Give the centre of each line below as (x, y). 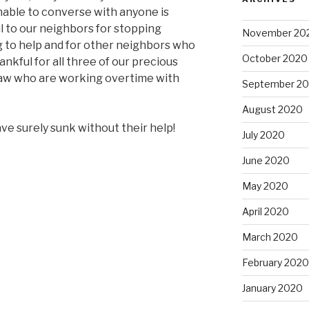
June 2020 (266, 161)
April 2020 (265, 212)
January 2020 (272, 288)
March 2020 (270, 237)
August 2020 (272, 110)
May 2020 (265, 186)
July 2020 (263, 135)
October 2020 (275, 59)
